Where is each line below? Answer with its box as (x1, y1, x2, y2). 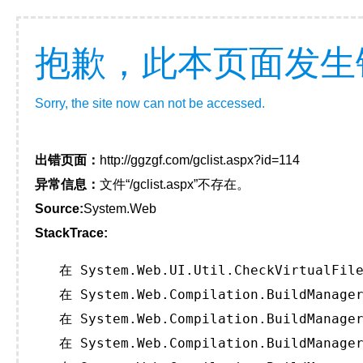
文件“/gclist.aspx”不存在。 (100, 177, 250, 191)
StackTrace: (35, 226, 108, 240)
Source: (35, 202, 83, 216)
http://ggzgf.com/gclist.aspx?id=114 (100, 153, 300, 167)
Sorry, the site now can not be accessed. (35, 96, 265, 110)
